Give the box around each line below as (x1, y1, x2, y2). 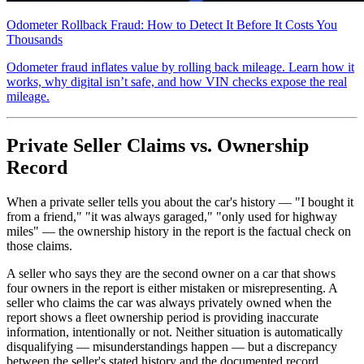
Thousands (6, 32, 63, 47)
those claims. (6, 238, 72, 253)
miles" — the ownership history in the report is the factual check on (6, 223, 351, 238)
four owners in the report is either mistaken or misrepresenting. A (6, 280, 337, 295)
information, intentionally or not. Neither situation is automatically (6, 324, 343, 339)
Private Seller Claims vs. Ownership (6, 135, 309, 157)
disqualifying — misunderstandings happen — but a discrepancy (6, 339, 337, 353)
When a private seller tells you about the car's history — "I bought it (6, 194, 353, 209)
